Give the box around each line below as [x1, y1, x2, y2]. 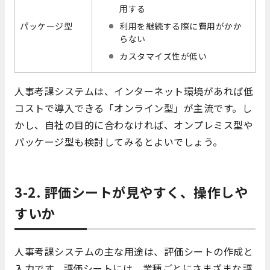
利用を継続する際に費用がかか [119, 20, 242, 33]
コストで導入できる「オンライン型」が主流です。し [14, 101, 252, 116]
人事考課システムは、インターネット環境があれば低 [14, 84, 253, 99]
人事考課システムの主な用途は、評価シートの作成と [14, 244, 253, 259]
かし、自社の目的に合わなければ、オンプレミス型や [14, 118, 253, 133]
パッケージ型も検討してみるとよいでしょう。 [14, 134, 223, 149]
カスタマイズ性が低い [119, 50, 207, 63]
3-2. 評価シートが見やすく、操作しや [14, 182, 248, 202]
